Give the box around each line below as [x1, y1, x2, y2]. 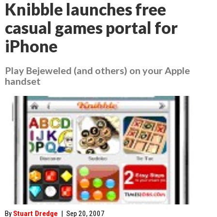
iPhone [5, 36, 58, 56]
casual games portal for [5, 18, 178, 37]
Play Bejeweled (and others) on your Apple [5, 64, 190, 76]
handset [5, 75, 41, 87]
